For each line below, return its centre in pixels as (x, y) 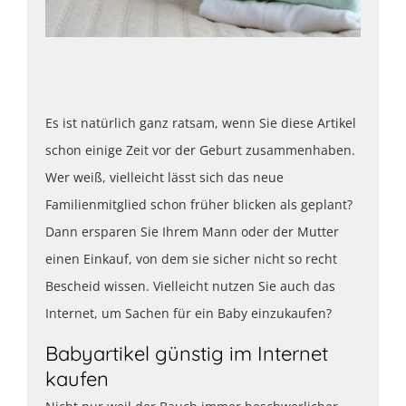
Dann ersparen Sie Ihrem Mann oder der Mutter (192, 231)
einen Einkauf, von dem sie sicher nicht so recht (191, 258)
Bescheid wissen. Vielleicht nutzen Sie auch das (190, 285)
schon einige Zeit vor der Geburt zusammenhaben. (200, 150)
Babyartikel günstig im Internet (187, 353)
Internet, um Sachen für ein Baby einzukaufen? (188, 313)
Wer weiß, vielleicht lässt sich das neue (164, 177)
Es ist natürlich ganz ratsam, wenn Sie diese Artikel (201, 122)
